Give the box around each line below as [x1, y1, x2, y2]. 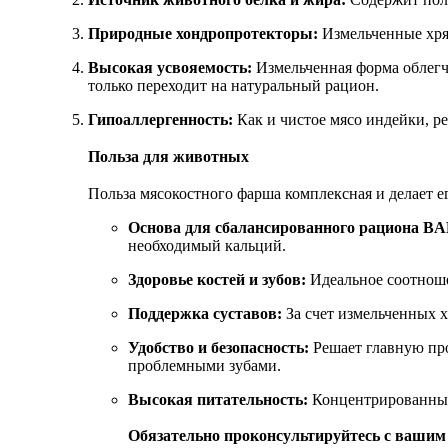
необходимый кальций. [128, 236, 286, 254]
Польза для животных [88, 147, 249, 165]
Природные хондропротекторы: [88, 25, 318, 43]
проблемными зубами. [128, 356, 281, 374]
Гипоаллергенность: [88, 111, 233, 129]
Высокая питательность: [128, 390, 308, 408]
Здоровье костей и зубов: [128, 270, 306, 288]
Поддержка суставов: [128, 304, 282, 322]
